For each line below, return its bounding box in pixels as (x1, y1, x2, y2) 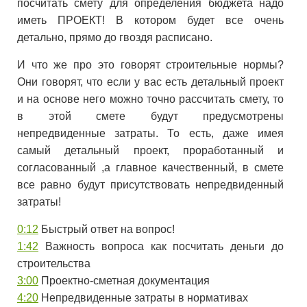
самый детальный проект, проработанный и (17, 145, 284, 156)
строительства (17, 258, 90, 269)
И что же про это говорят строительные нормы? (17, 59, 284, 71)
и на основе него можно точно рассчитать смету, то (17, 93, 284, 105)
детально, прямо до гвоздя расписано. (17, 32, 212, 43)
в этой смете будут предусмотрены (17, 110, 284, 122)
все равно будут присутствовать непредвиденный (17, 179, 284, 191)
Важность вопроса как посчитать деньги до (38, 241, 284, 252)
